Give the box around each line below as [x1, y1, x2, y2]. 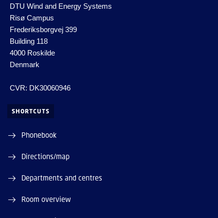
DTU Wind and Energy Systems [10, 2, 112, 11]
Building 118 [10, 37, 48, 46]
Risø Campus [10, 14, 54, 22]
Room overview [21, 195, 71, 204]
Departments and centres [21, 173, 102, 182]
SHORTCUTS [12, 108, 50, 115]
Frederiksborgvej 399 [10, 25, 77, 34]
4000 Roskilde [10, 49, 55, 57]
